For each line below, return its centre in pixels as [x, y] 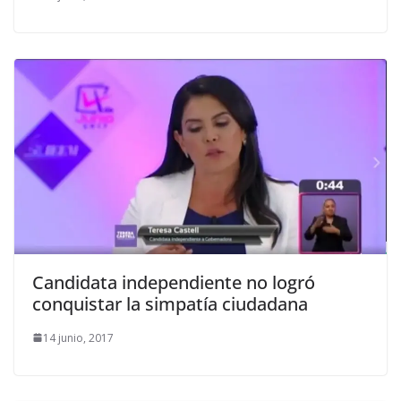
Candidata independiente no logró [174, 282]
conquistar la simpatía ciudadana [170, 303]
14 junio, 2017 [78, 337]
